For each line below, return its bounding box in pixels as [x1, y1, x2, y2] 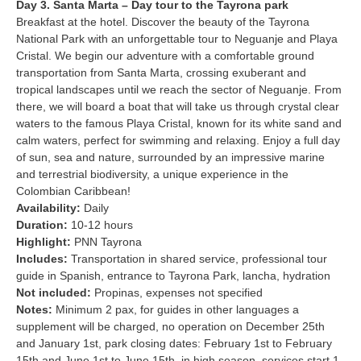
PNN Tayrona [74, 235, 142, 249]
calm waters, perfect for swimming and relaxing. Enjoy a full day [16, 134, 340, 147]
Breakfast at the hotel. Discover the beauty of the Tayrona [16, 15, 309, 29]
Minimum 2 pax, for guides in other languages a [52, 303, 299, 317]
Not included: [16, 286, 91, 300]
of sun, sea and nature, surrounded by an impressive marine [16, 151, 325, 164]
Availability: [16, 201, 84, 215]
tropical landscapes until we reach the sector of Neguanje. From [16, 83, 342, 97]
